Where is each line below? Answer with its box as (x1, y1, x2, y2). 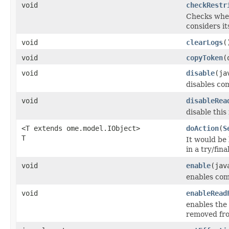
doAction (186, 124, 219, 132)
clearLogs (186, 38, 223, 47)
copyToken (186, 53, 223, 62)
